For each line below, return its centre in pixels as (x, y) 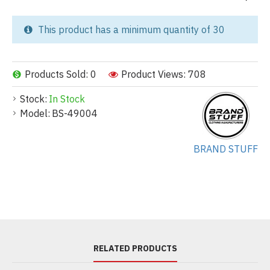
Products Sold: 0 (61, 74)
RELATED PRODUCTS (135, 248)
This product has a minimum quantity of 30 (130, 30)
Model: (35, 114)
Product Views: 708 (164, 74)
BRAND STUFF (226, 149)
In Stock (67, 99)
